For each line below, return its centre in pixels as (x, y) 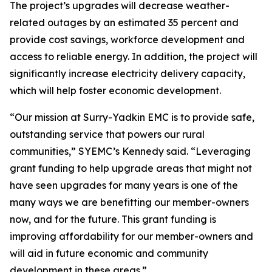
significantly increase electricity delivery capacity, (127, 73)
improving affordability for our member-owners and (131, 236)
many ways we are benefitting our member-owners (129, 202)
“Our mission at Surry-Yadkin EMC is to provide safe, (132, 117)
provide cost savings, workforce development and (127, 39)
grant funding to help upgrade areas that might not (131, 168)
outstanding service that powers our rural (107, 134)
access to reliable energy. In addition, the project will (134, 56)
